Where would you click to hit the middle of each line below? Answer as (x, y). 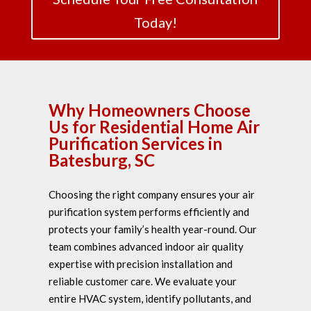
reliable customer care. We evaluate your (143, 281)
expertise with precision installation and (141, 264)
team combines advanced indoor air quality (146, 247)
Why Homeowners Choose (150, 110)
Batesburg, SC (102, 160)
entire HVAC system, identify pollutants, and (150, 299)
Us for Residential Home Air (154, 127)
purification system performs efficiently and (149, 212)
